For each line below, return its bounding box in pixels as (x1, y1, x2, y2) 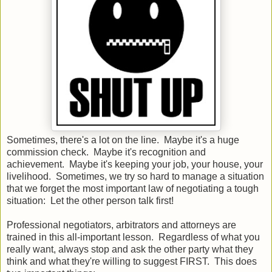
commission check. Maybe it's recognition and (7, 146, 206, 157)
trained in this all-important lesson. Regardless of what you (7, 231, 260, 242)
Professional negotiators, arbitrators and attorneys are (7, 219, 236, 230)
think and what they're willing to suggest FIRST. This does (7, 256, 257, 267)
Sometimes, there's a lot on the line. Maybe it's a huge (7, 134, 239, 145)
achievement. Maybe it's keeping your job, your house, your (7, 158, 263, 169)
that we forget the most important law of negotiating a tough (7, 183, 259, 194)
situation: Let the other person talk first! (7, 195, 174, 206)
